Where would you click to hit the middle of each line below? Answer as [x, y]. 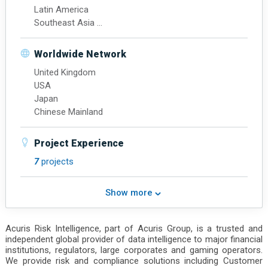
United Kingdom [66, 72]
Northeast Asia [65, 36]
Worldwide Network [80, 54]
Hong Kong [56, 62]
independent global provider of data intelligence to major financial [134, 239]
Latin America [63, 10]
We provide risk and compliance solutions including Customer [134, 261]
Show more [130, 193]
